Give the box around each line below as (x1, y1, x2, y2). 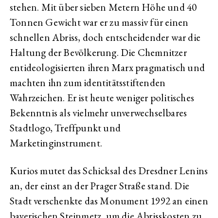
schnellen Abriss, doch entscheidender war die (10, 31, 201, 44)
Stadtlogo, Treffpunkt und (10, 121, 121, 134)
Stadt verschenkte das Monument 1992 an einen (10, 194, 208, 207)
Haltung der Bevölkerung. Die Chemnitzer (10, 46, 187, 59)
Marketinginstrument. (10, 136, 102, 149)
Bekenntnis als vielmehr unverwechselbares (10, 106, 187, 119)
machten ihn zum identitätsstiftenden (10, 76, 166, 89)
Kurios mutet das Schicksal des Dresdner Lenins (10, 164, 208, 177)
